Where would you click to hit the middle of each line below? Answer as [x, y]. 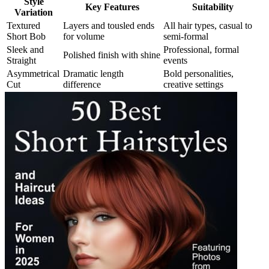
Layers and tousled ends [109, 25]
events [175, 60]
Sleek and [25, 49]
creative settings [193, 84]
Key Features [112, 7]
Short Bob [26, 36]
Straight [21, 60]
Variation [34, 12]
